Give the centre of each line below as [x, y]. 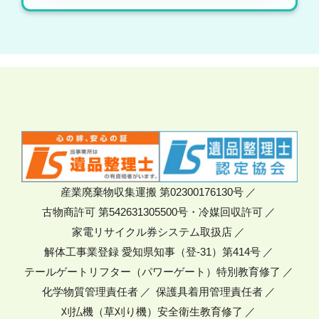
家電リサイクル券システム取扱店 [152, 232]
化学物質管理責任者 [90, 292]
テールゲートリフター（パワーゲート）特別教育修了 [152, 272]
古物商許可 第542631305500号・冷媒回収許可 [152, 213]
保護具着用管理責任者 [209, 292]
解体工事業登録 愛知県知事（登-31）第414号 [152, 252]
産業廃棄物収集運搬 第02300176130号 [152, 193]
